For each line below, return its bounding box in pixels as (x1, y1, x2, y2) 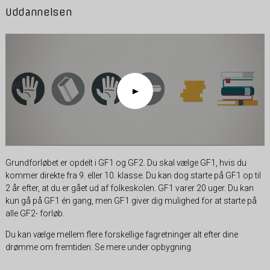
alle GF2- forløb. (5, 208, 64, 218)
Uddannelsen (5, 5, 72, 18)
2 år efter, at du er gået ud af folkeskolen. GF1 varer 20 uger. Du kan (5, 183, 254, 193)
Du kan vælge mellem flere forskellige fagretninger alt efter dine (5, 229, 238, 239)
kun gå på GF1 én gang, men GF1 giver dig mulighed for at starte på (5, 195, 257, 206)
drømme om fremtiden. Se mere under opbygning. (5, 242, 193, 252)
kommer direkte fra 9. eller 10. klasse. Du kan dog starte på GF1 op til (5, 170, 261, 180)
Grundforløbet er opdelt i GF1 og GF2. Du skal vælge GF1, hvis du (5, 157, 246, 168)
